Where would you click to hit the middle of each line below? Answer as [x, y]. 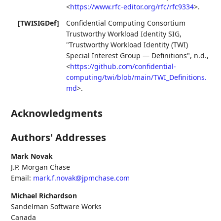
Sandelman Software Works [56, 206]
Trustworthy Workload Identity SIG [123, 34]
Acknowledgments [57, 113]
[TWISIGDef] [39, 23]
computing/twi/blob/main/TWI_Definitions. [137, 77]
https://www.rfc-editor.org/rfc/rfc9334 [132, 6]
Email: [21, 178]
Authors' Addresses [59, 137]
